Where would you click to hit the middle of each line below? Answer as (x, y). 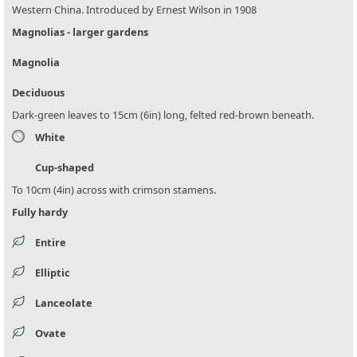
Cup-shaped (65, 167)
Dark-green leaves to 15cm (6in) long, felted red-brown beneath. (163, 114)
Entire (51, 242)
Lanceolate (64, 302)
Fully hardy (40, 212)
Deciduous (38, 92)
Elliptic (53, 272)
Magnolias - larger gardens (80, 31)
